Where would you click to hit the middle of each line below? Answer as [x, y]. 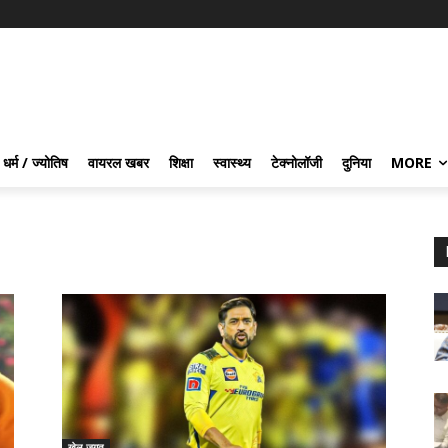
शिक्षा [181, 162]
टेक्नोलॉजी [296, 162]
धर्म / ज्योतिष [35, 162]
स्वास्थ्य [232, 162]
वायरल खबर [118, 162]
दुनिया [356, 162]
